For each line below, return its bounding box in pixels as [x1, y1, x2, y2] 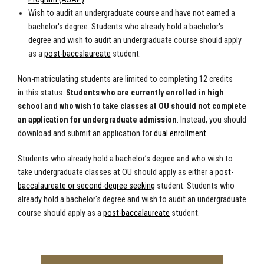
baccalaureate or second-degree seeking [18, 181, 155, 192]
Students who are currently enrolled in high [66, 88, 224, 98]
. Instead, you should [177, 115, 246, 126]
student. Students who [155, 181, 235, 192]
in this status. [18, 88, 66, 98]
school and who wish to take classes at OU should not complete [18, 101, 246, 112]
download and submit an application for [18, 128, 154, 139]
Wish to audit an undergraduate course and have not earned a [28, 8, 235, 19]
